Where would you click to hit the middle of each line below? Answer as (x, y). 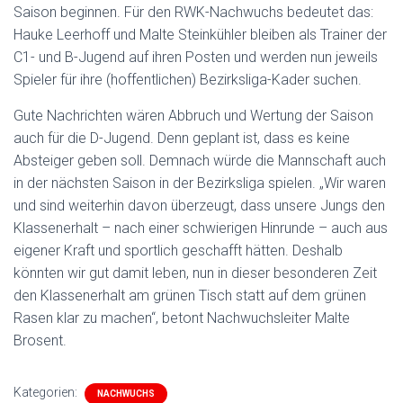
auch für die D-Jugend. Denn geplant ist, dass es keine (182, 138)
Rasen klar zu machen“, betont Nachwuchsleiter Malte (182, 318)
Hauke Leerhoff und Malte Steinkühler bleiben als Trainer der (200, 35)
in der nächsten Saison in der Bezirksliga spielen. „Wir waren (200, 183)
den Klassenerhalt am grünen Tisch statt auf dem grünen (190, 296)
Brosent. (40, 340)
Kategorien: (47, 392)
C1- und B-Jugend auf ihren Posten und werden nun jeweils (196, 57)
